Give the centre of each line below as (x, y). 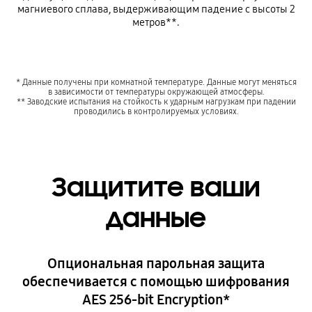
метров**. (156, 22)
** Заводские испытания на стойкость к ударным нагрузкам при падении (156, 102)
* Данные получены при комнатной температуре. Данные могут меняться (156, 82)
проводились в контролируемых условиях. (156, 111)
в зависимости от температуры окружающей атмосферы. (156, 92)
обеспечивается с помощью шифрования (156, 281)
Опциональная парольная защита (156, 263)
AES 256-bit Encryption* (156, 299)
